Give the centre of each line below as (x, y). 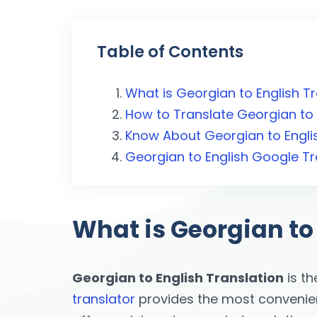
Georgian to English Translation (178, 277)
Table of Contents (170, 52)
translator (104, 299)
